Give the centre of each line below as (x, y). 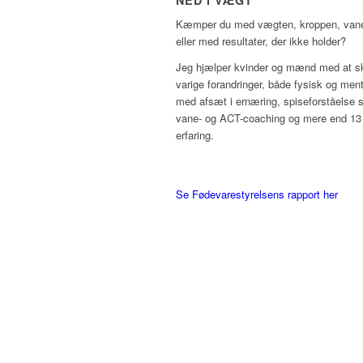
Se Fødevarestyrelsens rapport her (257, 194)
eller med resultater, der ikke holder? (261, 41)
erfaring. (195, 135)
